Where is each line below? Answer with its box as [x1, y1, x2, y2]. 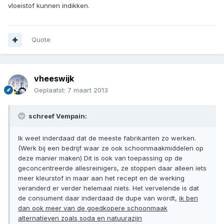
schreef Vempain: [27, 112, 87, 120]
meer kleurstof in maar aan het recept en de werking [18, 174, 184, 182]
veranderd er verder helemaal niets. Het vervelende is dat [18, 184, 199, 192]
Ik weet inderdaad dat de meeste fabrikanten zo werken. [18, 134, 196, 142]
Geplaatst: [34, 86, 67, 94]
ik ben [179, 194, 198, 202]
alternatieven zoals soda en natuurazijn [18, 214, 142, 222]
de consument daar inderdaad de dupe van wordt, [18, 194, 179, 202]
